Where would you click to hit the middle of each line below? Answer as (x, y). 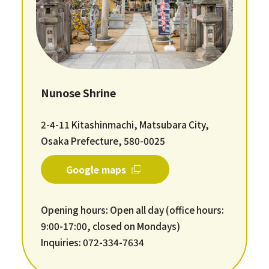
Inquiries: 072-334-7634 (93, 242)
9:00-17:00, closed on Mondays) (111, 226)
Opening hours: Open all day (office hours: (133, 210)
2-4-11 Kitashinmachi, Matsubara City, (125, 125)
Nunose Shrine (79, 93)
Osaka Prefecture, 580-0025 (103, 141)
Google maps (96, 169)
